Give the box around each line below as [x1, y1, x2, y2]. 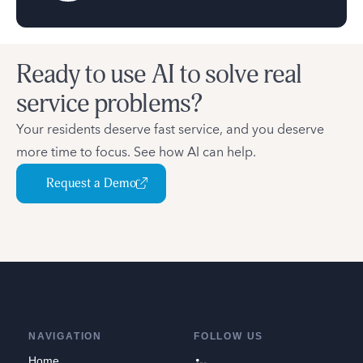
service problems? [16, 87, 203, 120]
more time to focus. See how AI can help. [16, 140, 256, 164]
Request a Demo [46, 174, 136, 191]
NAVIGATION [28, 330, 102, 342]
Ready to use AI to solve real [16, 58, 302, 91]
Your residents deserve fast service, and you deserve [16, 117, 324, 141]
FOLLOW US [194, 330, 264, 342]
